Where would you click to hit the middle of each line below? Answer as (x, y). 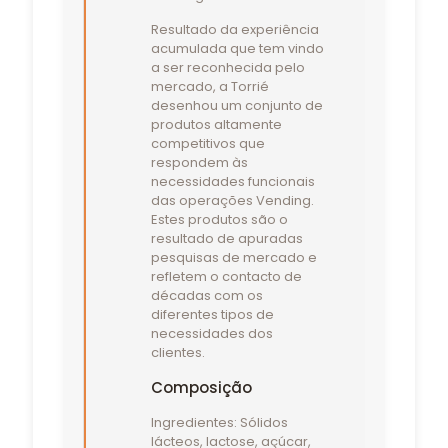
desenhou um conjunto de (236, 105)
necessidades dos (211, 333)
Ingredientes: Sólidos (219, 422)
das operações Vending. (232, 200)
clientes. (177, 352)
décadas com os (206, 295)
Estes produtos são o (219, 219)
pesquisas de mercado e (233, 257)
